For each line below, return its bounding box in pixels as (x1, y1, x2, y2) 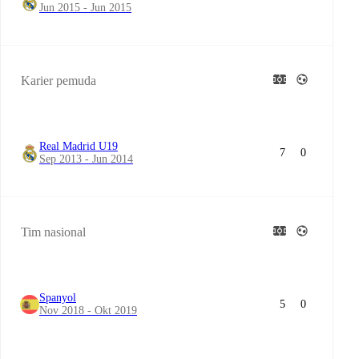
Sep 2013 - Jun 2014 (39, 153, 133, 165)
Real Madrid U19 (39, 140, 118, 152)
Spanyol (39, 292, 76, 304)
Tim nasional (21, 225, 86, 239)
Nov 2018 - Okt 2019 (39, 305, 137, 317)
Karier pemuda (21, 74, 96, 87)
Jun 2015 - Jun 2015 (39, 2, 131, 14)
